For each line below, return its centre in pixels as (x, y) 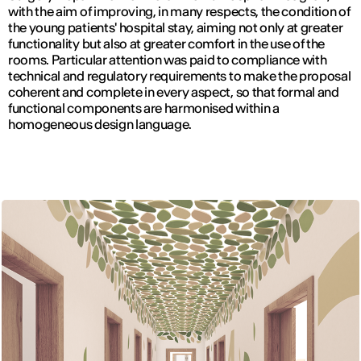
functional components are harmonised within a (144, 108)
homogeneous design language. (100, 124)
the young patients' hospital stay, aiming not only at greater (176, 27)
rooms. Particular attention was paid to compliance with (168, 60)
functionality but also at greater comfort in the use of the (167, 44)
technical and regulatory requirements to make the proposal (180, 76)
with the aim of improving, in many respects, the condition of (179, 11)
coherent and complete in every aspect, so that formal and (174, 92)
